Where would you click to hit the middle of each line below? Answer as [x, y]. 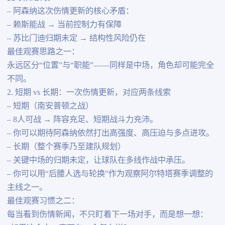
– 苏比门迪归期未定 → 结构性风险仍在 [76, 38]
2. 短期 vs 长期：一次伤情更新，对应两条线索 [89, 93]
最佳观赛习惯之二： [43, 201]
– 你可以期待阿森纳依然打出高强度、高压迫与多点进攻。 [110, 133]
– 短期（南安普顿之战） [50, 106]
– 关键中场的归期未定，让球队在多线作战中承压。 [98, 160]
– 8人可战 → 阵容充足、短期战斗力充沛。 [82, 120]
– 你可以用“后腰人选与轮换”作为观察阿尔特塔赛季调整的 [110, 174]
